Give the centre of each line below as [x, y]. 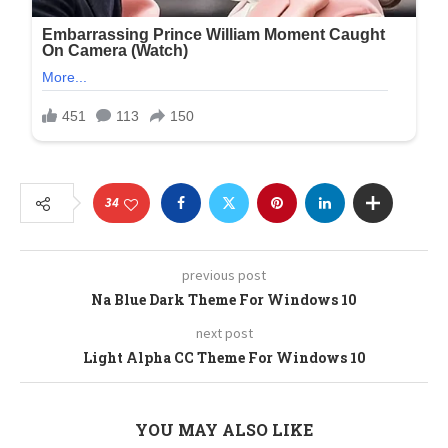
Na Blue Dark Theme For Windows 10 [224, 300]
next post [224, 333]
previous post [224, 275]
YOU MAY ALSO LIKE [224, 430]
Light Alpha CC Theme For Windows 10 [224, 358]
